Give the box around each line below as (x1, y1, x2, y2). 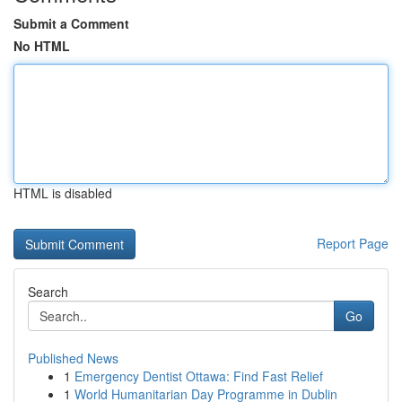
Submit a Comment (13, 14, 129, 32)
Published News (28, 349, 118, 367)
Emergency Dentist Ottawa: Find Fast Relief (74, 367, 323, 385)
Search (28, 283, 68, 301)
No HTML (13, 37, 70, 55)
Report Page (317, 234, 389, 252)
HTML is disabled (13, 184, 112, 202)
